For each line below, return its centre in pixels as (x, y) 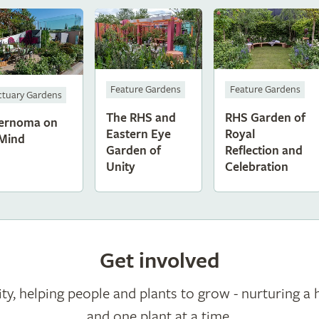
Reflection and (264, 150)
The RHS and (141, 117)
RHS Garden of (266, 117)
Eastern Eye (139, 134)
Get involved (159, 261)
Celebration (257, 167)
